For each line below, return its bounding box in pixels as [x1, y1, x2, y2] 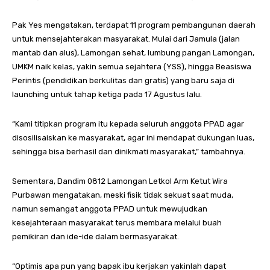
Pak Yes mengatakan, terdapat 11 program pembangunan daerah [12, 20, 256, 30]
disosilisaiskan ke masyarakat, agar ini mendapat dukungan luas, [12, 133, 254, 142]
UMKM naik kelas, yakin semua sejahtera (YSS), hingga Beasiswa [12, 61, 251, 71]
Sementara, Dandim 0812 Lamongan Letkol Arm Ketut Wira [12, 176, 228, 186]
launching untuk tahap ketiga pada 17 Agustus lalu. [12, 89, 202, 99]
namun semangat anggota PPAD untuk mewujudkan [12, 204, 207, 213]
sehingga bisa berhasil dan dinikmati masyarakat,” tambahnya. [12, 146, 245, 156]
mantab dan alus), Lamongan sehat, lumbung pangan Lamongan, [12, 48, 254, 57]
